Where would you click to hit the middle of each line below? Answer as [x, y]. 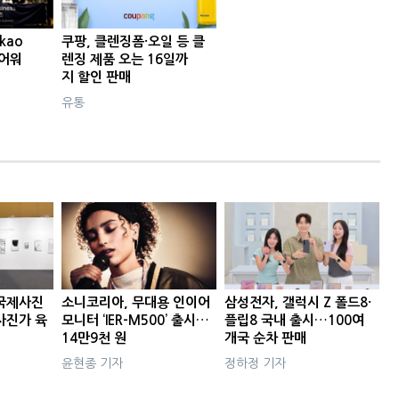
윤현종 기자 [93, 363]
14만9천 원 [94, 338]
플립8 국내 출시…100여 [295, 320]
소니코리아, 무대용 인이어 [136, 302]
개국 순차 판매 [266, 338]
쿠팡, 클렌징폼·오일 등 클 [134, 42]
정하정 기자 [256, 363]
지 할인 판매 [97, 77]
